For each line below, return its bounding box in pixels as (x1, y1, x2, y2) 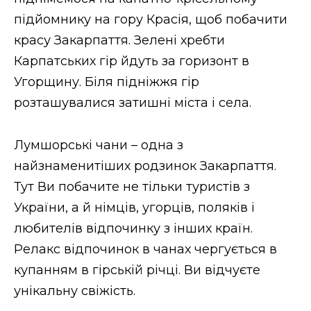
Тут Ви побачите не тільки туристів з (14, 178, 250, 194)
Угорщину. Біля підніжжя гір (14, 74, 199, 90)
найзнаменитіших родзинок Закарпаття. (14, 158, 276, 174)
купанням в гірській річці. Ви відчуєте (14, 262, 260, 278)
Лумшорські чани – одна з (14, 137, 183, 153)
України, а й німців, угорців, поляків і (14, 199, 255, 215)
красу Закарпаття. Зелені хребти (14, 32, 225, 48)
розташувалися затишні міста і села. (14, 94, 251, 110)
